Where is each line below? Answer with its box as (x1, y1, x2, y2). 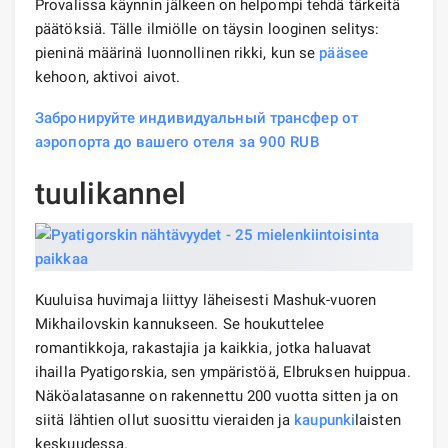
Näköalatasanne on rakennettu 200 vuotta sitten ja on (35, 386, 399, 405)
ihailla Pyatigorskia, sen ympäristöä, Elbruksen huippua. (35, 362, 411, 381)
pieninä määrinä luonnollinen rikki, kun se (35, 43, 320, 62)
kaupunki (294, 410, 356, 429)
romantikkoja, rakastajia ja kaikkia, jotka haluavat (35, 338, 372, 357)
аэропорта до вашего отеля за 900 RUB (35, 132, 319, 151)
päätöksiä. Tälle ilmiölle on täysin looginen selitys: (35, 19, 380, 38)
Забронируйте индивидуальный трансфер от (35, 108, 358, 127)
